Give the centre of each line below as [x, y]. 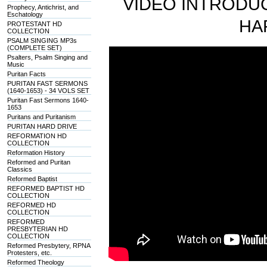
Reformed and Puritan [39, 162]
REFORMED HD [32, 205]
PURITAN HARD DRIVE [42, 126]
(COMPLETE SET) [35, 48]
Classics [20, 169]
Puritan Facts [27, 74]
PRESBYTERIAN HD [38, 229]
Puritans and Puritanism [42, 117]
